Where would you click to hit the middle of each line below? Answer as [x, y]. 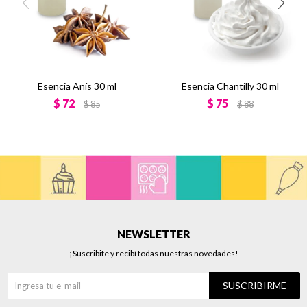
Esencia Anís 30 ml [77, 86]
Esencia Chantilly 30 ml [230, 86]
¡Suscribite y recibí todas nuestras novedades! [153, 253]
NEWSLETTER [153, 234]
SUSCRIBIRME [255, 285]
